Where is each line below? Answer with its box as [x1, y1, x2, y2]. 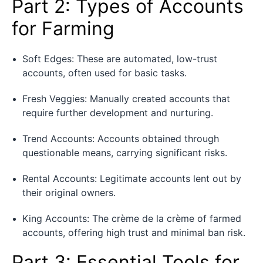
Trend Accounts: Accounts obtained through [22, 132, 219, 144]
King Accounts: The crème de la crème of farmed [22, 212, 241, 224]
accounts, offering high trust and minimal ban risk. [22, 226, 245, 238]
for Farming [12, 16, 114, 40]
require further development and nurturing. [22, 106, 213, 119]
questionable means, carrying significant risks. [22, 146, 227, 159]
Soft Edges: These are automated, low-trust [22, 52, 217, 65]
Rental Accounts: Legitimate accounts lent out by [22, 172, 241, 184]
